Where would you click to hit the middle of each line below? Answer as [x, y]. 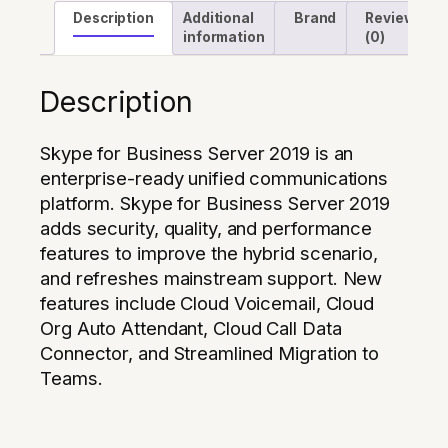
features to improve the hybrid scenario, [209, 253]
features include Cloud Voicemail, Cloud [207, 303]
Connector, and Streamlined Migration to [210, 353]
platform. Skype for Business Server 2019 [215, 203]
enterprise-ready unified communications [214, 178]
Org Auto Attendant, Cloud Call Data [191, 328]
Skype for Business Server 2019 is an [197, 153]
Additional [218, 17]
